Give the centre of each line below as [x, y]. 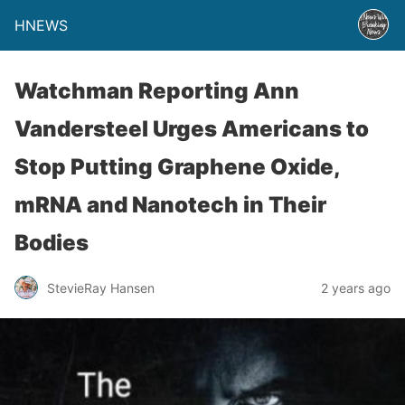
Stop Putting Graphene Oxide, [177, 167]
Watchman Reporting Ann [157, 91]
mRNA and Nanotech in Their [170, 205]
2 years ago [356, 287]
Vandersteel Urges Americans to [192, 129]
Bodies [52, 243]
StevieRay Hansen [101, 287]
